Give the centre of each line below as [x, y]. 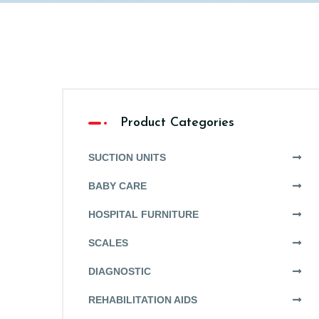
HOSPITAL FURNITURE [143, 214]
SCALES [108, 243]
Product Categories [177, 123]
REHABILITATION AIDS [143, 300]
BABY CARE [117, 186]
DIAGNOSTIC [120, 271]
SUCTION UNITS [127, 157]
